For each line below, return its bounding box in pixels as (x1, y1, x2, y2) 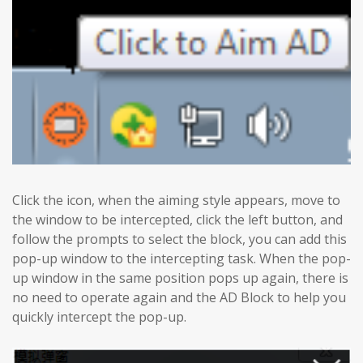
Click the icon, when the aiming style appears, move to (12, 190, 340, 209)
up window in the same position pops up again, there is (12, 268, 348, 287)
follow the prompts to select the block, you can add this (12, 229, 347, 248)
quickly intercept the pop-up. (12, 307, 186, 326)
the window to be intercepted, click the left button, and (12, 210, 343, 228)
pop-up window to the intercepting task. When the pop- (12, 249, 351, 267)
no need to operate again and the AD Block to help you (12, 288, 346, 306)
